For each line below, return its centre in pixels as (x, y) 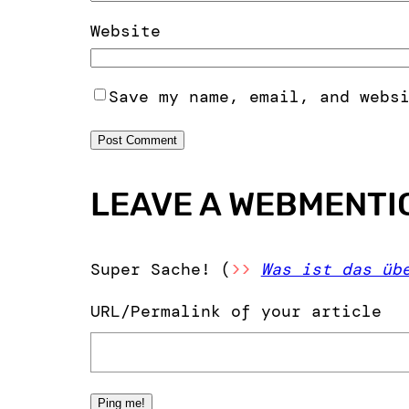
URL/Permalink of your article (236, 311)
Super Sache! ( (160, 269)
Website (125, 31)
